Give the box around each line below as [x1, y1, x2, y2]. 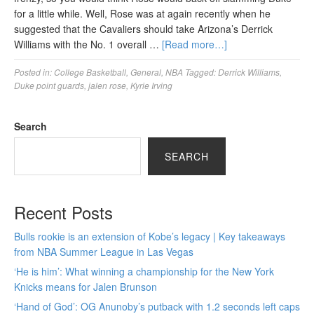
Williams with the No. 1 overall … [14, 37, 162, 51]
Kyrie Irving [130, 79, 172, 91]
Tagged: [185, 66, 218, 78]
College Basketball [54, 66, 126, 78]
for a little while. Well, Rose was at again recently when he [14, 6, 271, 20]
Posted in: [14, 66, 54, 78]
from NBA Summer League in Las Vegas [14, 245, 193, 259]
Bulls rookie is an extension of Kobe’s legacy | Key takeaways [14, 229, 285, 243]
